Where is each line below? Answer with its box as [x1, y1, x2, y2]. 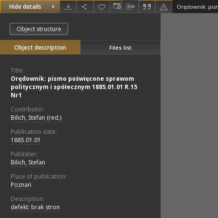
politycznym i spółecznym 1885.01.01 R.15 [11, 83, 137, 91]
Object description [14, 43, 66, 52]
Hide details [9, 2, 41, 11]
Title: [11, 66, 24, 75]
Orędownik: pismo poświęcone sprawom [11, 74, 134, 83]
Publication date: [11, 127, 57, 136]
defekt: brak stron [11, 203, 60, 212]
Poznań [11, 181, 31, 189]
